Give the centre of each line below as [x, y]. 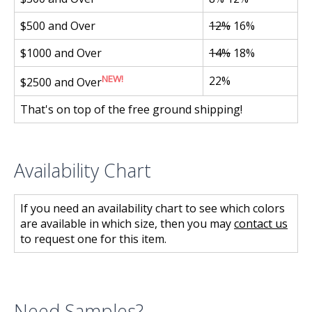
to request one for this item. [93, 239]
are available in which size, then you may [127, 223]
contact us [261, 223]
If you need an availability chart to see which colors [153, 208]
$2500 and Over [61, 83]
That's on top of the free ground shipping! [131, 109]
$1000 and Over [61, 53]
